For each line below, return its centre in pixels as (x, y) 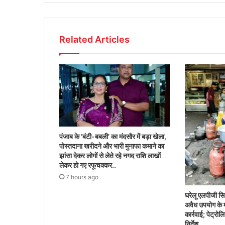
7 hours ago (82, 177)
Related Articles (94, 40)
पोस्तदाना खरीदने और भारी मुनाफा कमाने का (112, 146)
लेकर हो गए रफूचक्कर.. (88, 165)
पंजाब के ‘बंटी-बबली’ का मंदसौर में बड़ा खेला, (113, 137)
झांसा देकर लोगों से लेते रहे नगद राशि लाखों (110, 156)
